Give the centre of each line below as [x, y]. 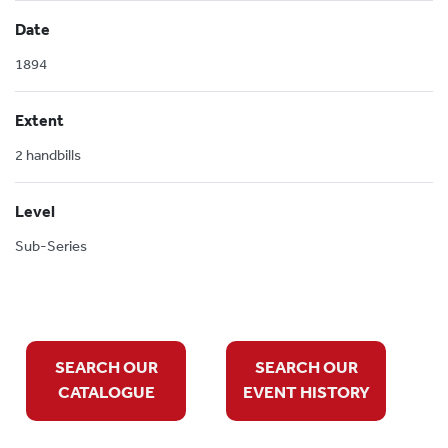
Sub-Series [51, 245]
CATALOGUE [106, 391]
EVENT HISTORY [306, 391]
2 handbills [48, 154]
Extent [39, 120]
